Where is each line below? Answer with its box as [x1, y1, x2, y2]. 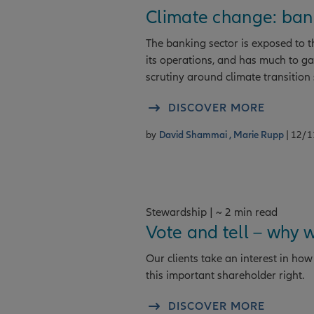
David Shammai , [158, 129, 233, 141]
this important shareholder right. [146, 268, 304, 282]
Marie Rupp [233, 129, 286, 141]
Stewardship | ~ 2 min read [146, 205, 278, 219]
